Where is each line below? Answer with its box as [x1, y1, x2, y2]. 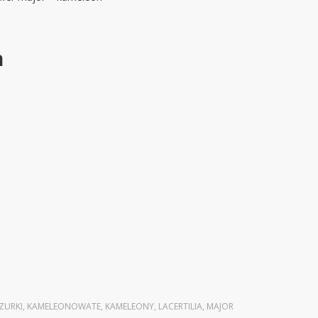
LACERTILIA [158, 300, 202, 312]
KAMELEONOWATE [27, 300, 101, 312]
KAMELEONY [105, 300, 154, 312]
